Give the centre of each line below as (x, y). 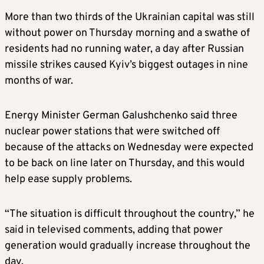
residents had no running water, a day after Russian (124, 49)
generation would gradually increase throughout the (128, 246)
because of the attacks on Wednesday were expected (129, 148)
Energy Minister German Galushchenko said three (121, 116)
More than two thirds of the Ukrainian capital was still (130, 18)
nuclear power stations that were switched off (112, 132)
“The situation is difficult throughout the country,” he (130, 214)
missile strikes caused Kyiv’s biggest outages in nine (126, 65)
